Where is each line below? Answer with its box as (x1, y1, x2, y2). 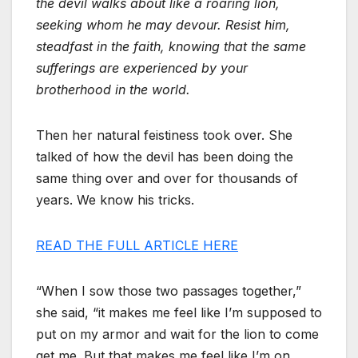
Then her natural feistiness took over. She (36, 127, 292, 144)
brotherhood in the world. (36, 82, 190, 98)
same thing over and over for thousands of (36, 170, 298, 187)
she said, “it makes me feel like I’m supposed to (36, 304, 322, 321)
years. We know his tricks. (36, 192, 194, 209)
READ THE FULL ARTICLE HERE (36, 237, 238, 254)
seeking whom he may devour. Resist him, (36, 17, 290, 34)
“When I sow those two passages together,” (36, 283, 301, 300)
